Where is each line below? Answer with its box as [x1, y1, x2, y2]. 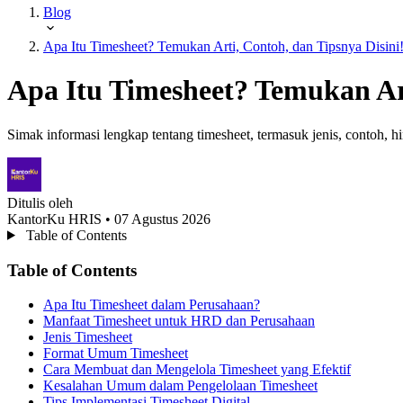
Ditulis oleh [7, 194, 73, 210]
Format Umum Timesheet [43, 345, 188, 362]
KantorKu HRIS [7, 210, 105, 227]
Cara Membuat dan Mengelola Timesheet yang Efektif [43, 362, 351, 378]
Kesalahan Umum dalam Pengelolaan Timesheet [43, 378, 318, 394]
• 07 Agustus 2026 [105, 210, 210, 227]
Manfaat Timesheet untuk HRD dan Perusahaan [43, 313, 315, 329]
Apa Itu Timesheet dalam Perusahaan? [43, 297, 260, 313]
